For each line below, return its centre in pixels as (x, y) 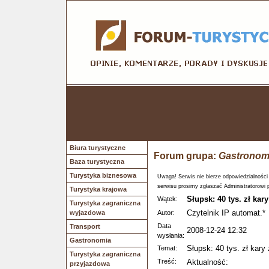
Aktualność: (207, 262)
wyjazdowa (87, 213)
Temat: (167, 248)
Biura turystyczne (98, 148)
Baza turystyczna (97, 162)
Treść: (167, 261)
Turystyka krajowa (98, 189)
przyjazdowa (90, 264)
